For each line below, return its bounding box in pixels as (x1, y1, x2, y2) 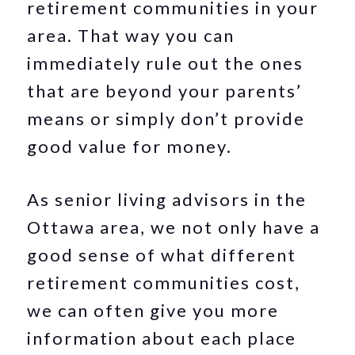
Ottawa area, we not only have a (27, 216, 321, 238)
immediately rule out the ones (27, 52, 304, 74)
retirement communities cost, (27, 272, 301, 293)
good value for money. (27, 136, 233, 157)
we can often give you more (27, 300, 280, 321)
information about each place (27, 327, 297, 349)
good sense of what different (27, 244, 297, 265)
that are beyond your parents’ (27, 80, 303, 101)
